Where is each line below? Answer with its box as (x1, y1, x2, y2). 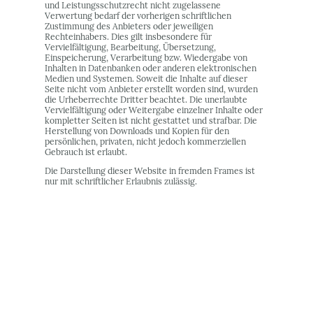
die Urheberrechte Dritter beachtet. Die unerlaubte (45, 94, 247, 105)
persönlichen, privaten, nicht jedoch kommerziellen (45, 136, 246, 147)
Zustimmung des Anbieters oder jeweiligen (45, 20, 213, 31)
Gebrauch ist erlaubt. (45, 146, 127, 157)
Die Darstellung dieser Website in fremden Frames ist (45, 166, 255, 177)
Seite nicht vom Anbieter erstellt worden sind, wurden (45, 83, 258, 94)
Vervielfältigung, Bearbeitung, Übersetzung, (45, 41, 216, 52)
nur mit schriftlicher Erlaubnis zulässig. (45, 176, 197, 187)
